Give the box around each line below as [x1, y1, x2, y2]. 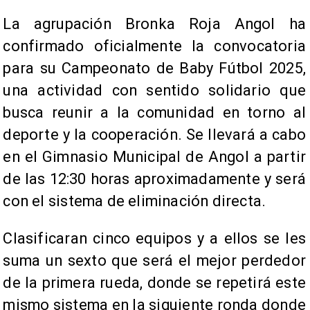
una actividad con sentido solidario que [3, 81, 306, 99]
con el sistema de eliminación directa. [3, 192, 266, 210]
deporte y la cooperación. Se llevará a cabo [3, 125, 306, 143]
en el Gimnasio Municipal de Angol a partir [3, 147, 306, 165]
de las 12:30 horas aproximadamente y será [3, 170, 306, 188]
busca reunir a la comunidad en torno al [3, 103, 306, 121]
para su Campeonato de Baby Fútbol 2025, [3, 59, 306, 77]
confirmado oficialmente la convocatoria [3, 37, 306, 55]
